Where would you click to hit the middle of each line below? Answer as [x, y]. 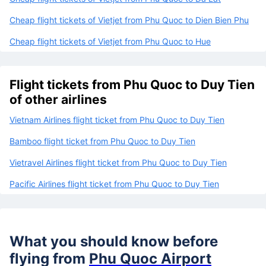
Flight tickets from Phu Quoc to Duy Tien [132, 84]
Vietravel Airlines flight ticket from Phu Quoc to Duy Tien [118, 162]
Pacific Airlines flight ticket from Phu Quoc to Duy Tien [114, 183]
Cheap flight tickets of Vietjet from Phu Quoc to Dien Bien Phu [129, 20]
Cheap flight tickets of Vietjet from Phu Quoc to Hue [110, 41]
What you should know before [114, 241]
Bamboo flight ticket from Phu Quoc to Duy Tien [102, 141]
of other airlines [58, 99]
